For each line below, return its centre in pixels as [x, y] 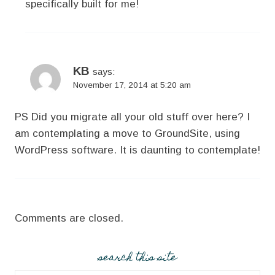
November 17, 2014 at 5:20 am [132, 85]
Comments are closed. [69, 219]
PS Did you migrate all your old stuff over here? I [132, 117]
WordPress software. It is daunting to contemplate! [137, 150]
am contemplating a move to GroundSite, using [127, 134]
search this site [137, 259]
